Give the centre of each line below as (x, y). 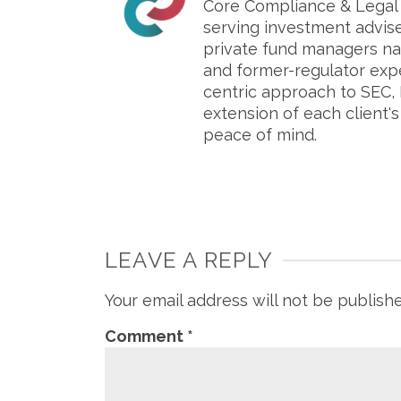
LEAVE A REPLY (189, 260)
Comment (146, 336)
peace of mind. (260, 135)
